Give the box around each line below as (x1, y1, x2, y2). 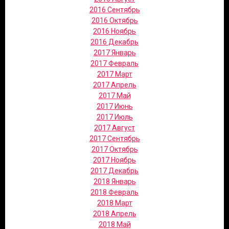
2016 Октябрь (91, 16, 138, 25)
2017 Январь (93, 49, 136, 57)
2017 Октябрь (91, 145, 138, 153)
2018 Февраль (90, 188, 139, 196)
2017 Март (97, 70, 132, 78)
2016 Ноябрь (93, 27, 136, 35)
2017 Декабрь (90, 167, 139, 175)
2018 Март (97, 199, 132, 207)
